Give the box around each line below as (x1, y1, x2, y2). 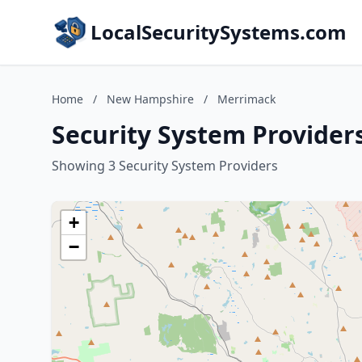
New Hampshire (107, 91, 194, 107)
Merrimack (217, 91, 276, 107)
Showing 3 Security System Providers (52, 157, 278, 175)
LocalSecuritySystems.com (90, 19, 347, 45)
